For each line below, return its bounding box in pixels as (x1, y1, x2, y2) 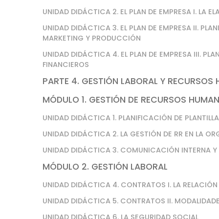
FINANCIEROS (43, 60, 89, 69)
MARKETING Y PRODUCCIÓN (43, 33, 141, 43)
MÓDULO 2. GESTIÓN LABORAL (43, 161, 168, 173)
